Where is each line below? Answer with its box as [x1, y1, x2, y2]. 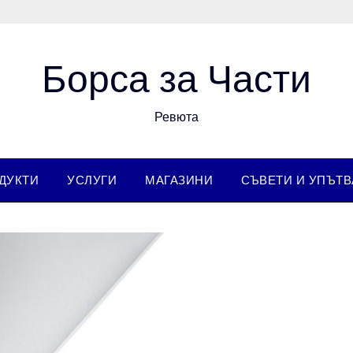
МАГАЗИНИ [145, 172, 214, 188]
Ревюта [154, 108, 199, 126]
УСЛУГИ [67, 172, 117, 188]
